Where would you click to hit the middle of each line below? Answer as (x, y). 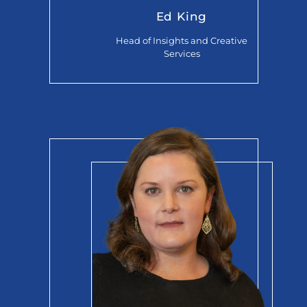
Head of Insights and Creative (182, 40)
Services (182, 53)
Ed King (182, 16)
